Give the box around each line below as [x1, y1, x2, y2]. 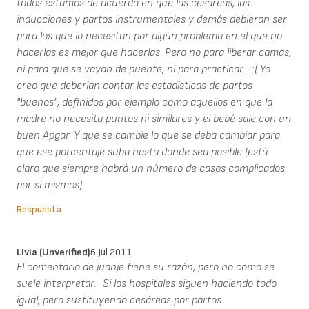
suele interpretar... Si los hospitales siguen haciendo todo [17, 277, 277, 291]
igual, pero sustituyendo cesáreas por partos [17, 294, 221, 308]
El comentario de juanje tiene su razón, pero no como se [17, 261, 275, 275]
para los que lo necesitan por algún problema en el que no [17, 30, 282, 43]
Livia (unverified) [17, 246, 90, 259]
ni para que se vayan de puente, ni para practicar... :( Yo [17, 63, 270, 77]
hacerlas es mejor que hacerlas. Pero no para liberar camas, [17, 46, 291, 60]
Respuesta [17, 203, 61, 216]
